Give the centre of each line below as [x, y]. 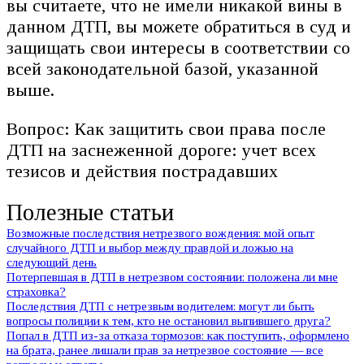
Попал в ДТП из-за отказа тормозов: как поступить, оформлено [178, 335]
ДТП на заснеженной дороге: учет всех [161, 149]
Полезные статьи [90, 212]
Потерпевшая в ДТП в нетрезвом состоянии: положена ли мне [172, 276]
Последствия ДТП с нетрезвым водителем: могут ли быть [160, 305]
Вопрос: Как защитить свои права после [166, 128]
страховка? [36, 291]
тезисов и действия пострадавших [142, 171]
